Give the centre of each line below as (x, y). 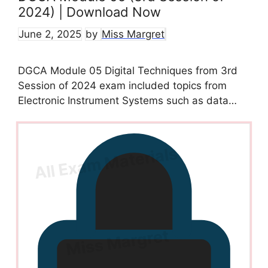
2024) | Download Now (89, 12)
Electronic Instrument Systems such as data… (127, 100)
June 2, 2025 (50, 34)
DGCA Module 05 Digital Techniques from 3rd (128, 70)
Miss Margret (133, 34)
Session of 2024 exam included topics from (122, 85)
